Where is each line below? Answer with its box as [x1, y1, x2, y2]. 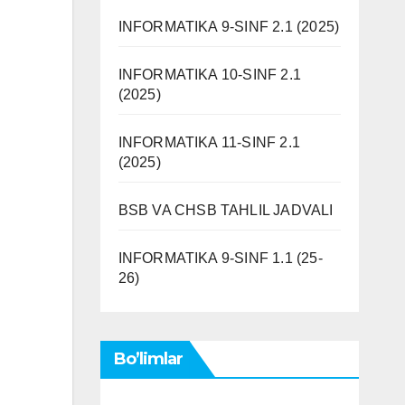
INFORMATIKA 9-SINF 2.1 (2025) [118, 19, 340, 34]
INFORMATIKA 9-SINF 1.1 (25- [118, 250, 323, 266]
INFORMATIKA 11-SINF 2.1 [118, 135, 301, 150]
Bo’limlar [113, 349, 184, 369]
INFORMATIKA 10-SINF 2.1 [118, 67, 302, 82]
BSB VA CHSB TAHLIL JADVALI [118, 202, 334, 218]
